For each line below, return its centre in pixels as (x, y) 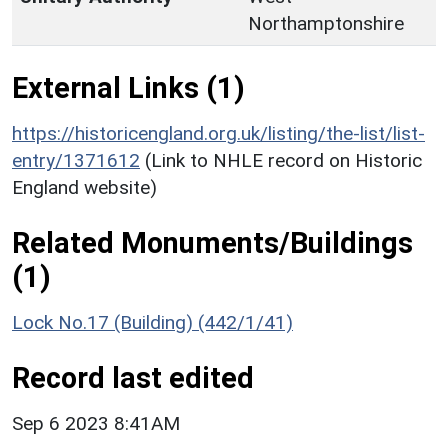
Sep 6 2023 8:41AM (96, 423)
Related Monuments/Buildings (212, 242)
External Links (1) (128, 87)
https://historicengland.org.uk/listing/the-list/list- (218, 133)
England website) (84, 187)
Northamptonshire (326, 23)
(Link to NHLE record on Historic (283, 160)
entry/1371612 (76, 160)
